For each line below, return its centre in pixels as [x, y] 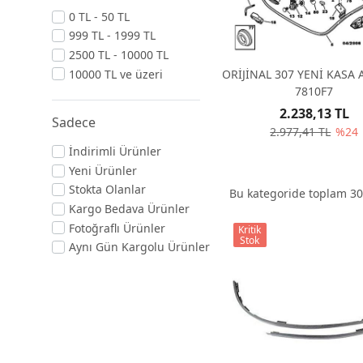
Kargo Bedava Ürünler [129, 208]
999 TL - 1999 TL [112, 36]
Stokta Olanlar [107, 190]
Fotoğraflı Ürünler [117, 228]
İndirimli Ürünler [115, 152]
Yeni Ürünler [103, 170]
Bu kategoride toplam [289, 193]
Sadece [74, 122]
